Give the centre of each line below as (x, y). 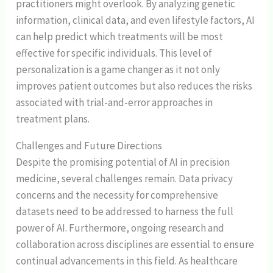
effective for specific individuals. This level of (114, 53)
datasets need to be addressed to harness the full (125, 211)
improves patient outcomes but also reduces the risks (134, 86)
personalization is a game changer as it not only (118, 69)
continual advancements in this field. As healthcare (127, 261)
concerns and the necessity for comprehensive (117, 195)
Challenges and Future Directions (89, 145)
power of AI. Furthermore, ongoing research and (120, 228)
